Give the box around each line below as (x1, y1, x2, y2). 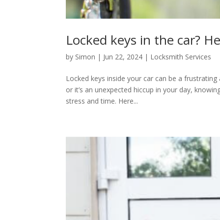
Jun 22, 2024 (103, 52, 143, 61)
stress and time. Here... (66, 96, 138, 106)
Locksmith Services (150, 52, 212, 61)
